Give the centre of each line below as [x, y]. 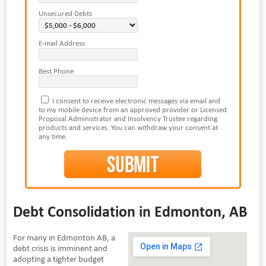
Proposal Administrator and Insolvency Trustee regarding [128, 119]
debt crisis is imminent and [60, 248]
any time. [53, 137]
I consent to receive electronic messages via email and [135, 101]
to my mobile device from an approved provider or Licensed [132, 110]
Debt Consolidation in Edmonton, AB [130, 211]
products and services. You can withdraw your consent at [128, 128]
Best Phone [56, 71]
